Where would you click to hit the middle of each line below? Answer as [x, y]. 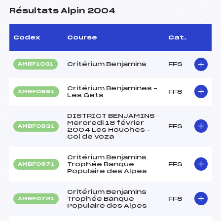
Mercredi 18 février [106, 123]
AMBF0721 [36, 199]
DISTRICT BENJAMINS [111, 116]
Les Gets [85, 95]
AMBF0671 [36, 164]
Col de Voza [91, 136]
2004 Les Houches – [109, 129]
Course [82, 37]
